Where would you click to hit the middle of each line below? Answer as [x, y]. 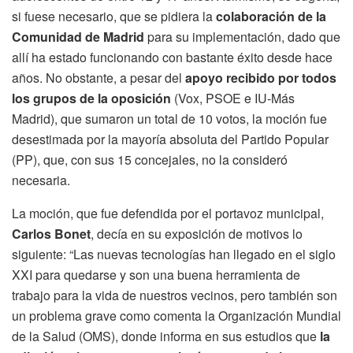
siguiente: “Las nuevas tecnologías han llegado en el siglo [174, 254]
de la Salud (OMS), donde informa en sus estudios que [166, 336]
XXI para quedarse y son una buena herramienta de [156, 274]
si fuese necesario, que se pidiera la [112, 16]
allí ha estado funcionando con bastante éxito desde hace [172, 57]
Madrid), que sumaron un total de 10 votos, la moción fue [169, 118]
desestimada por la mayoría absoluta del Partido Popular [170, 139]
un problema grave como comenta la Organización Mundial [176, 315]
